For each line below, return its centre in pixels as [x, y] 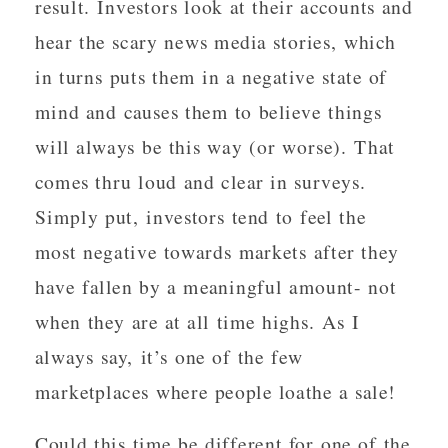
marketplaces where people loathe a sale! [216, 391]
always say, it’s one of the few [169, 356]
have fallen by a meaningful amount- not [216, 286]
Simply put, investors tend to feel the [201, 216]
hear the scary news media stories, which [216, 41]
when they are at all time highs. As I [197, 321]
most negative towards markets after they [217, 251]
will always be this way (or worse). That [215, 146]
